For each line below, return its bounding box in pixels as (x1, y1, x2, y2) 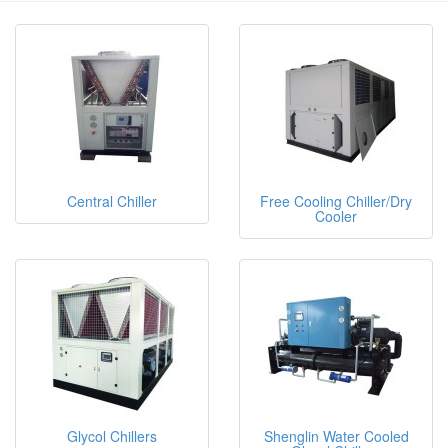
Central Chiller (67, 190, 157, 211)
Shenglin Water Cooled (263, 425, 409, 446)
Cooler (315, 205, 357, 226)
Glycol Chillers (67, 425, 157, 446)
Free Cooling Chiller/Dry (260, 190, 412, 211)
